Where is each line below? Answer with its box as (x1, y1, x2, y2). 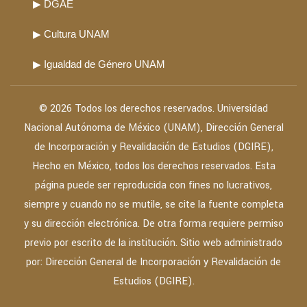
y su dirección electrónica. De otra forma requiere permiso (23, 217, 284, 231)
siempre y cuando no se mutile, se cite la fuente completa (23, 197, 284, 212)
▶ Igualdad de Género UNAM (33, 58, 165, 70)
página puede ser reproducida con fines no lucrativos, (35, 178, 272, 193)
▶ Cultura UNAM (33, 28, 110, 40)
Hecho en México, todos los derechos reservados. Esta (32, 159, 275, 173)
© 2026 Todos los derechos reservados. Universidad (39, 101, 268, 116)
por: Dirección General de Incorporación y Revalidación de (26, 255, 281, 269)
